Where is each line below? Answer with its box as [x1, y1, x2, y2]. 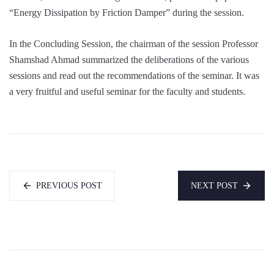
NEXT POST [191, 180, 238, 190]
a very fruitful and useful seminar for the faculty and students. [9, 86, 245, 97]
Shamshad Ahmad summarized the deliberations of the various [9, 54, 249, 65]
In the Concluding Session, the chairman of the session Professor [9, 38, 258, 49]
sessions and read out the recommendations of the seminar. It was [9, 70, 259, 81]
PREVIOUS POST [36, 180, 102, 190]
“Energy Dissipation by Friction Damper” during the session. [9, 7, 244, 18]
